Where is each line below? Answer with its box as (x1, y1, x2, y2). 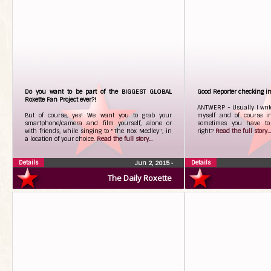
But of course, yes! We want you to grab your (25, 111, 172, 119)
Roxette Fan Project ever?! (25, 96, 96, 103)
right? (197, 127, 215, 135)
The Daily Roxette (108, 172, 172, 183)
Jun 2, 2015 (135, 159, 171, 167)
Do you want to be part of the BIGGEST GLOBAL (25, 88, 172, 96)
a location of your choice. (25, 135, 97, 143)
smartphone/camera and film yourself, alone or (25, 119, 172, 127)
